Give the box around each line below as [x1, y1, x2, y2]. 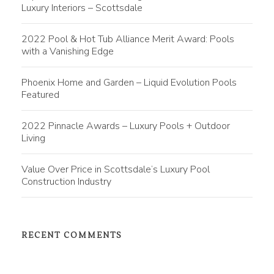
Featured [21, 87, 59, 102]
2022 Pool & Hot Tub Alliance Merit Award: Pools [21, 32, 234, 46]
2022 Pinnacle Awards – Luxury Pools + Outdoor [21, 119, 230, 133]
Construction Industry [21, 174, 111, 188]
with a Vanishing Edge [21, 44, 114, 58]
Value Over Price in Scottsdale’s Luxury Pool [21, 162, 210, 176]
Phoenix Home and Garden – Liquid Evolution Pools [21, 75, 237, 89]
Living [21, 131, 45, 145]
